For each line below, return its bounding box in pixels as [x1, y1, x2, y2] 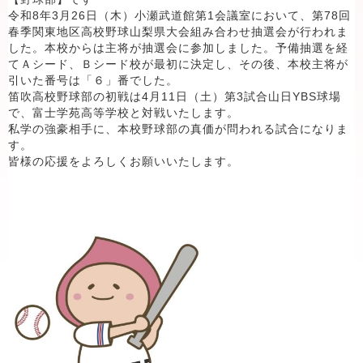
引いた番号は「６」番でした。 [8, 74, 178, 87]
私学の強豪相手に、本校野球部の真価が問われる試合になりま [8, 122, 348, 135]
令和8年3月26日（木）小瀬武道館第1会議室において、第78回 [8, 9, 351, 22]
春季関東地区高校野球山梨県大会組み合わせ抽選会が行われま [8, 25, 348, 38]
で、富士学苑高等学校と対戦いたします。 [8, 106, 239, 119]
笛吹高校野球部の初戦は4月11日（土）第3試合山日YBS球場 [8, 90, 341, 103]
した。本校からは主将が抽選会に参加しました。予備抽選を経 [8, 41, 348, 54]
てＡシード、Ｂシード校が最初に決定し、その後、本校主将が [8, 58, 348, 70]
